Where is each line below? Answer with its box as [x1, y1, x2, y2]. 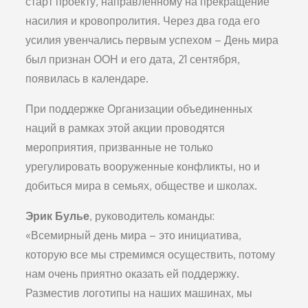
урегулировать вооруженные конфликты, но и [25, 159, 261, 173]
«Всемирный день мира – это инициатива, [25, 228, 242, 242]
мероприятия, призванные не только [25, 140, 214, 154]
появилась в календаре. [25, 71, 149, 85]
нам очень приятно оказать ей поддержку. [25, 266, 240, 280]
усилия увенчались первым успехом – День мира [25, 32, 279, 47]
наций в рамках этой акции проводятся [25, 120, 225, 135]
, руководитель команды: [89, 208, 215, 223]
